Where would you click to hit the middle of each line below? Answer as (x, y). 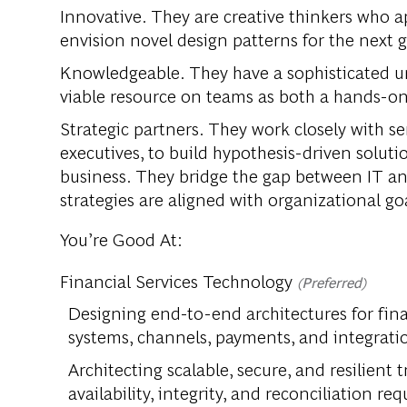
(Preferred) (332, 283)
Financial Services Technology (179, 281)
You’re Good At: (121, 239)
